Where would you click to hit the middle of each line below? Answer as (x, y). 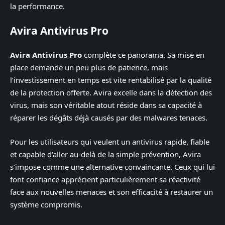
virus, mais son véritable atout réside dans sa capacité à (106, 105)
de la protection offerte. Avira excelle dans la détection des (111, 92)
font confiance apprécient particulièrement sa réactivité (105, 179)
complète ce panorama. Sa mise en (143, 55)
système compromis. (46, 204)
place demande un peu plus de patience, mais (89, 67)
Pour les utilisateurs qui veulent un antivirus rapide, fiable (110, 141)
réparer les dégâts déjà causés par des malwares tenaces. (109, 118)
